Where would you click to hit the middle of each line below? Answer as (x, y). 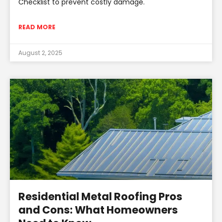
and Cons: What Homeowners (98, 210)
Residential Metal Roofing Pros (100, 196)
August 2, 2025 (40, 53)
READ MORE (37, 27)
